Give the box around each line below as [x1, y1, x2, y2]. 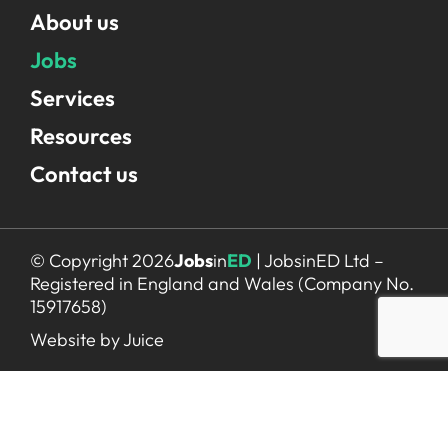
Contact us [30, 160, 138, 188]
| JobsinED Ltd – [252, 249, 384, 272]
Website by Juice [30, 328, 164, 351]
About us [30, 8, 119, 36]
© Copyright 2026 [30, 249, 174, 272]
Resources [30, 122, 132, 150]
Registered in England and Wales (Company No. [30, 272, 414, 295]
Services [30, 84, 115, 112]
